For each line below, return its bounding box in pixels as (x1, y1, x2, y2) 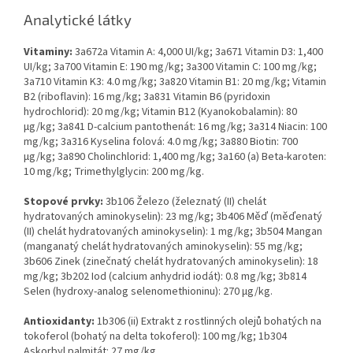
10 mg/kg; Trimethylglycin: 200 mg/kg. (24, 163, 204, 180)
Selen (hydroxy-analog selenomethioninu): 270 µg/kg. (24, 283, 273, 299)
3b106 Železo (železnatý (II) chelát (103, 193, 266, 210)
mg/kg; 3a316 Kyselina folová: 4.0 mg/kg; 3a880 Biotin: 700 (24, 133, 298, 150)
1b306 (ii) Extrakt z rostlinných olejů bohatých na (95, 313, 321, 329)
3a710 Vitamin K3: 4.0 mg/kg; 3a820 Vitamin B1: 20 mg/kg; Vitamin (24, 73, 326, 90)
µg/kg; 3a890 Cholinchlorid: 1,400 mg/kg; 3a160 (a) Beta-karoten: (24, 148, 326, 165)
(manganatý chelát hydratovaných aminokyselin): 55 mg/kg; (24, 238, 303, 255)
